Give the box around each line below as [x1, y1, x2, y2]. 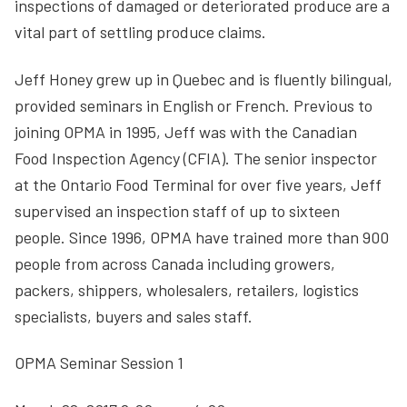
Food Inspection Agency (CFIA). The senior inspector [15, 147, 377, 168]
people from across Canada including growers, [15, 253, 335, 273]
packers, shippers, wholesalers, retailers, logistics [15, 279, 359, 300]
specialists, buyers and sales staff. [15, 305, 253, 326]
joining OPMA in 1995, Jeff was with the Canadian [15, 121, 357, 142]
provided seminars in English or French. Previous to [15, 94, 372, 115]
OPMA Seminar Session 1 [15, 352, 184, 372]
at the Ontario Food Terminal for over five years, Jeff [15, 174, 382, 194]
